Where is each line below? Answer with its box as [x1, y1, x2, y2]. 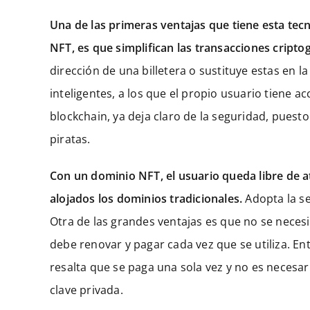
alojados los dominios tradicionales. [50, 191, 246, 207]
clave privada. [50, 282, 123, 298]
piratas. [50, 131, 91, 147]
